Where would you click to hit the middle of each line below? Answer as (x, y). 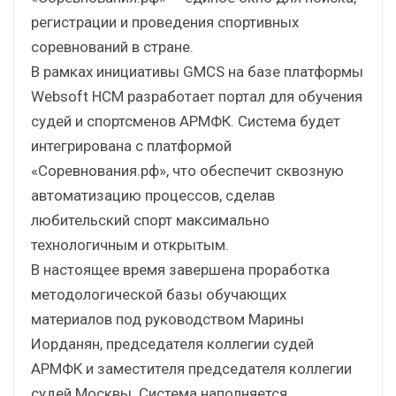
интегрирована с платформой (131, 145)
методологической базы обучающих (159, 294)
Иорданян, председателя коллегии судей (172, 343)
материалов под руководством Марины (168, 319)
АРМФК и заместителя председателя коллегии (191, 368)
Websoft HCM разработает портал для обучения (197, 96)
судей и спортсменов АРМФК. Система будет (186, 121)
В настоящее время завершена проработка (180, 269)
